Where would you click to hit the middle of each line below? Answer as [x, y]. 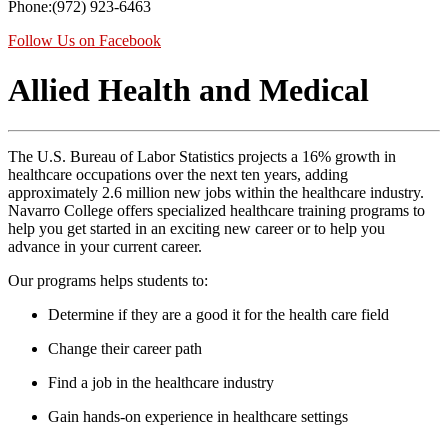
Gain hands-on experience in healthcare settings [198, 416]
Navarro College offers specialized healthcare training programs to [216, 210]
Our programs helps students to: [108, 280]
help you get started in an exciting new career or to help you [196, 228]
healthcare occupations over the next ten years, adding [178, 174]
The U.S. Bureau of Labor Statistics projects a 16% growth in [202, 156]
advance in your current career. [105, 246]
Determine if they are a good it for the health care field [218, 314]
